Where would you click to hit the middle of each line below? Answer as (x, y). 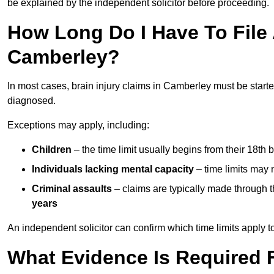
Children (52, 149)
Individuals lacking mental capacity (113, 169)
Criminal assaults (72, 188)
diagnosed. (31, 100)
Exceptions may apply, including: (78, 125)
